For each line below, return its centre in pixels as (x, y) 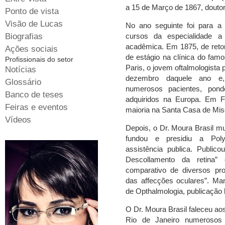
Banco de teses (34, 95)
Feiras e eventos (36, 107)
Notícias (21, 70)
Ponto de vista (32, 11)
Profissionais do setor (39, 59)
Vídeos (18, 120)
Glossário (23, 82)
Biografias (24, 36)
